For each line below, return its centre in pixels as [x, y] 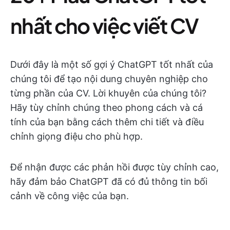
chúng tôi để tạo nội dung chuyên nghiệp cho [109, 79]
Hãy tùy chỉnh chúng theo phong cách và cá [107, 108]
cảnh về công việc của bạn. [70, 196]
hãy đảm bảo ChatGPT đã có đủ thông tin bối [109, 181]
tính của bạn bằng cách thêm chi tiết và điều [107, 122]
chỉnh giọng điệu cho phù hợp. [76, 136]
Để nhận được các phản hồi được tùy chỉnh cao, [114, 167]
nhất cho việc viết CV [104, 25]
